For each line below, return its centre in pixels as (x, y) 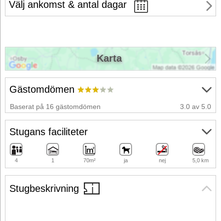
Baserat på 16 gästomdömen (55, 106)
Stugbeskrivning (44, 188)
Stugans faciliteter (49, 131)
